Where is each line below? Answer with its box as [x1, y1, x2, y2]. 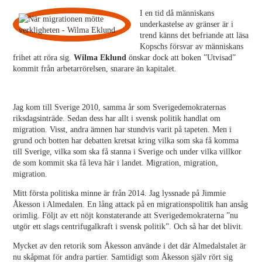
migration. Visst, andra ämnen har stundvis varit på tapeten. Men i [13, 125, 232, 134]
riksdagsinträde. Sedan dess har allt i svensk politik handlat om [13, 114, 221, 123]
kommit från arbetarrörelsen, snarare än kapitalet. [13, 64, 177, 73]
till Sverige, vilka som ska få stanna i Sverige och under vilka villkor [13, 147, 242, 156]
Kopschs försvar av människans [140, 42, 243, 51]
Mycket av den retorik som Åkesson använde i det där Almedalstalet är [13, 242, 247, 250]
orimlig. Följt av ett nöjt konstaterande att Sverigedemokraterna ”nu [13, 211, 239, 220]
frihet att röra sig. [13, 53, 74, 62]
